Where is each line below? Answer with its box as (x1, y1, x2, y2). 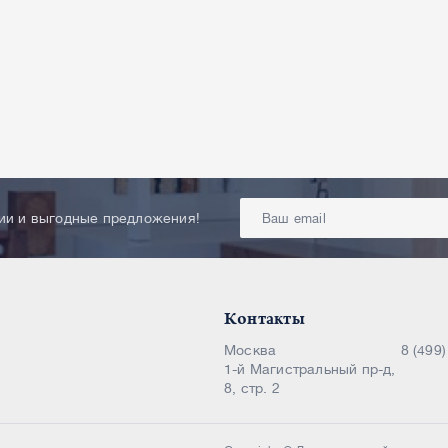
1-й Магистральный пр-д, (224, 361, 396, 377)
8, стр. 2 (224, 380, 280, 396)
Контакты (224, 308, 305, 331)
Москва (224, 342, 277, 358)
